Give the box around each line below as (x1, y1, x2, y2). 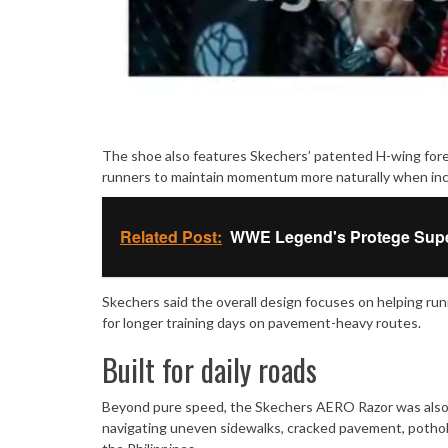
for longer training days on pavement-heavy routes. (102, 313, 421, 331)
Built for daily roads (102, 346, 317, 392)
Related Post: (120, 224, 222, 248)
